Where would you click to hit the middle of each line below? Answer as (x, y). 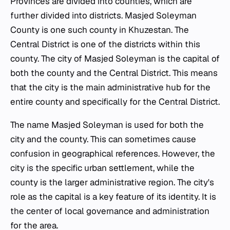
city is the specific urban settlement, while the (102, 168)
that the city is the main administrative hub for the (110, 88)
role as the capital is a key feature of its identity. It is (113, 197)
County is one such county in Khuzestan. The (100, 30)
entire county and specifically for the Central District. (115, 102)
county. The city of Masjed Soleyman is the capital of (115, 59)
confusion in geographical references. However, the (113, 154)
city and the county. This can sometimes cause (103, 139)
